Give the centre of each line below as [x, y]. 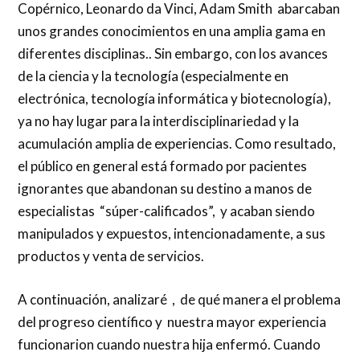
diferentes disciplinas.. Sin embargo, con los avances [173, 54]
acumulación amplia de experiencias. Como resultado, [177, 144]
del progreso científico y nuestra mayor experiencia [172, 321]
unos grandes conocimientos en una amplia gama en [172, 31]
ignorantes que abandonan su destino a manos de [165, 189]
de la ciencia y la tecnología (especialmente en [153, 76]
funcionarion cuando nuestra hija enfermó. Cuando [170, 344]
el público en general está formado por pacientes [163, 166]
